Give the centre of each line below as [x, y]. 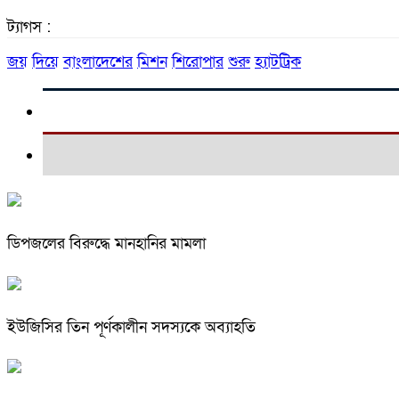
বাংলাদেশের [98, 61]
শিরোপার [198, 61]
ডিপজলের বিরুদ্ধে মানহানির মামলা [106, 243]
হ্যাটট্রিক [278, 61]
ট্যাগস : [29, 27]
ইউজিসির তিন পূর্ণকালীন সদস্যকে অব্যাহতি [131, 327]
